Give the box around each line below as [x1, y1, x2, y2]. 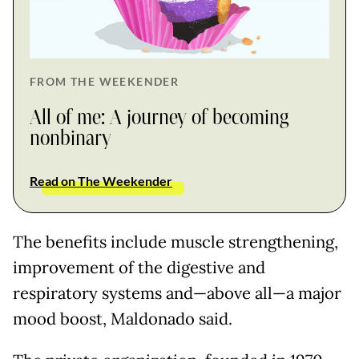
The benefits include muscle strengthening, [13, 231, 338, 252]
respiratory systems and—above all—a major [13, 282, 341, 304]
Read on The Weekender [30, 172, 172, 188]
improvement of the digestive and [13, 256, 265, 278]
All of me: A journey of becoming [30, 107, 289, 128]
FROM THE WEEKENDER [30, 74, 179, 88]
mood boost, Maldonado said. [13, 308, 232, 329]
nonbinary [30, 127, 111, 149]
